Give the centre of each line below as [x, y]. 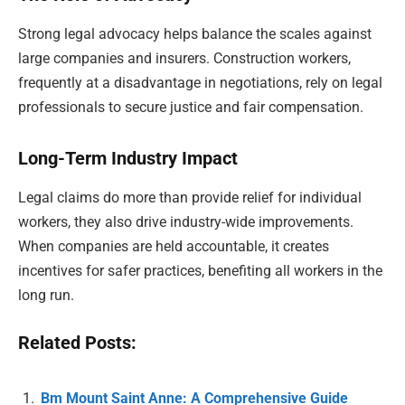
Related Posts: [77, 343]
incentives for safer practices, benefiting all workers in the [200, 271]
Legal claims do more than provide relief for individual [190, 198]
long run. [46, 296]
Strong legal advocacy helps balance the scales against [195, 34]
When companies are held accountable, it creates [174, 247]
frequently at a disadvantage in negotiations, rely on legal [200, 83]
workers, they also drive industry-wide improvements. [186, 222]
